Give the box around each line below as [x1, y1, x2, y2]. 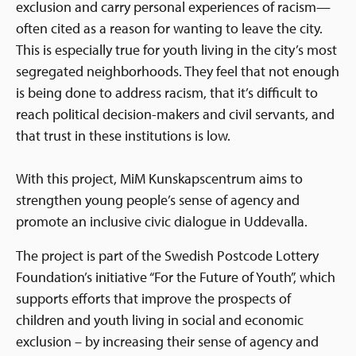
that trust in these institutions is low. [16, 126, 230, 145]
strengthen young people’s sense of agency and [16, 191, 300, 209]
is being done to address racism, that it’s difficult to [16, 83, 318, 102]
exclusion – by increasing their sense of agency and [16, 332, 319, 350]
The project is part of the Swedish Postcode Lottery [16, 246, 319, 265]
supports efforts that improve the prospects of [16, 289, 291, 308]
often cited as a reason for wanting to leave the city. [16, 19, 323, 37]
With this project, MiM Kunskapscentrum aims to [16, 169, 303, 188]
